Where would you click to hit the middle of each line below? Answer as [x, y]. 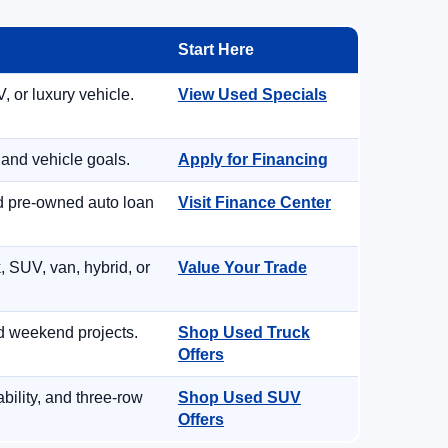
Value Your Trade [242, 267]
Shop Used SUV [239, 397]
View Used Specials [252, 94]
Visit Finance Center [254, 202]
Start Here [216, 49]
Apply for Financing [253, 159]
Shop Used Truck [244, 332]
